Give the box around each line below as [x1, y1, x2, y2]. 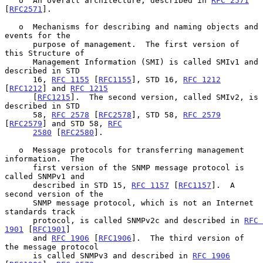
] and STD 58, [42, 119, 108, 128]
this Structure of [5, 48, 85, 58]
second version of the [5, 189, 103, 198]
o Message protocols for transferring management [5, 145, 19, 154]
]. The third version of [131, 233, 244, 242]
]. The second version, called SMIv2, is [70, 92, 258, 102]
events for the [5, 31, 70, 40]
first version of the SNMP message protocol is [5, 163, 33, 172]
